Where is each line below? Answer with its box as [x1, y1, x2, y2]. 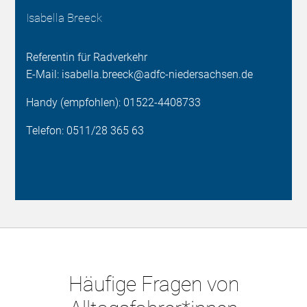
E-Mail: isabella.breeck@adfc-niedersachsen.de [26, 68, 254, 81]
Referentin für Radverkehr [26, 51, 148, 64]
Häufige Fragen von [68, 272, 239, 296]
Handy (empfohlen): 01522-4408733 [26, 96, 201, 109]
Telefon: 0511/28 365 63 [26, 124, 145, 137]
